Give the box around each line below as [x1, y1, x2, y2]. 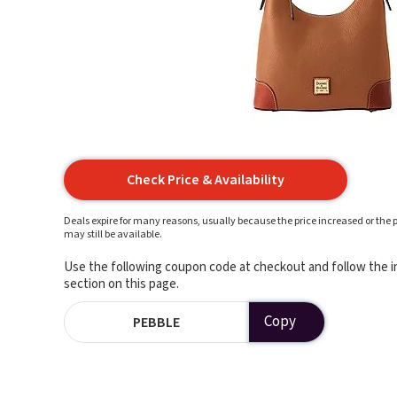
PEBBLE [133, 312, 181, 332]
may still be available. [64, 227, 162, 242]
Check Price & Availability [127, 170, 284, 190]
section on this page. [64, 275, 179, 293]
